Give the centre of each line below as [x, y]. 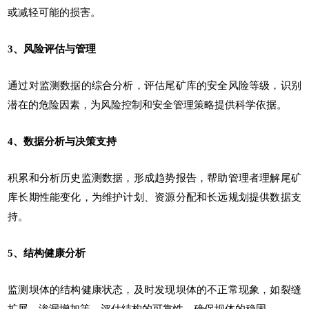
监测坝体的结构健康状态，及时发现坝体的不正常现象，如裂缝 [154, 289]
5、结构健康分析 [47, 253]
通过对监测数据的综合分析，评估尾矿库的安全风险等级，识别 [154, 85]
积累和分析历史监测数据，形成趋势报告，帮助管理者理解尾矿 [154, 178]
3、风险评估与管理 [52, 49]
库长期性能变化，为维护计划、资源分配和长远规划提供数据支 [154, 197]
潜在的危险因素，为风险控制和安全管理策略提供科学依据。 [148, 104]
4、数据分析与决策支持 [62, 141]
